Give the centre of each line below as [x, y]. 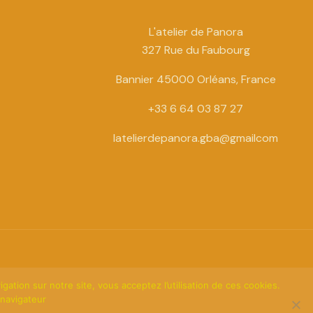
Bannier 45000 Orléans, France [196, 79]
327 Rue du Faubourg [196, 50]
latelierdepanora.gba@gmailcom [196, 138]
